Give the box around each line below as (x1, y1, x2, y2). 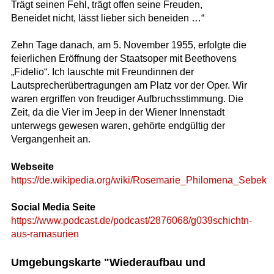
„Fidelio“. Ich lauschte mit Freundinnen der (10, 67, 194, 78)
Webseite (10, 161, 54, 172)
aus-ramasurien (10, 229, 79, 240)
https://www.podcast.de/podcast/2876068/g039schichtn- (10, 215, 252, 226)
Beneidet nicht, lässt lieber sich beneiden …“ (10, 13, 204, 24)
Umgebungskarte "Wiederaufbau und (10, 256, 206, 268)
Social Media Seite (10, 202, 95, 213)
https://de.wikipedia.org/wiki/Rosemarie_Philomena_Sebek (10, 174, 267, 185)
